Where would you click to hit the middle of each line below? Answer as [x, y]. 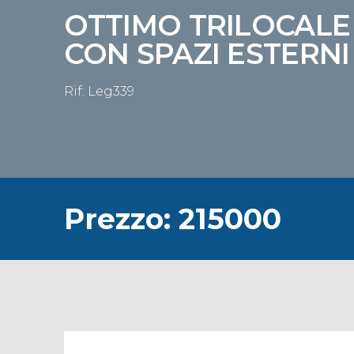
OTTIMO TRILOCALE [207, 25]
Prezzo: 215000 [172, 219]
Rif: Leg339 [99, 91]
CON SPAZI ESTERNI [207, 54]
